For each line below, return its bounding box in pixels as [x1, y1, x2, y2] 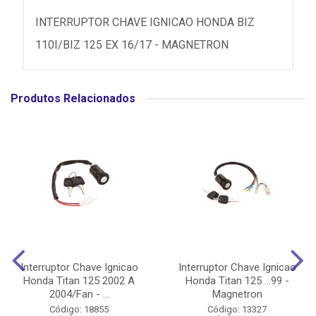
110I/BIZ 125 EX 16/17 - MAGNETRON [35, 38, 229, 51]
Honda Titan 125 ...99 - [185, 274, 289, 287]
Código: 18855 [49, 304, 109, 315]
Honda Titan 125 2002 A [23, 274, 135, 287]
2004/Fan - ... [49, 288, 109, 300]
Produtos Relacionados [11, 92, 135, 105]
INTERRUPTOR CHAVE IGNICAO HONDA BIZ [35, 16, 255, 29]
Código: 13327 [207, 304, 267, 315]
